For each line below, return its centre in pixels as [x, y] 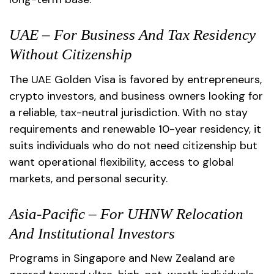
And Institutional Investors [92, 233]
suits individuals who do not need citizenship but [133, 145]
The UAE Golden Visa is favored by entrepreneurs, [135, 79]
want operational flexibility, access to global [121, 162]
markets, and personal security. [88, 178]
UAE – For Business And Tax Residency [132, 35]
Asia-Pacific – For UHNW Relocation [126, 213]
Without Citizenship [71, 54]
